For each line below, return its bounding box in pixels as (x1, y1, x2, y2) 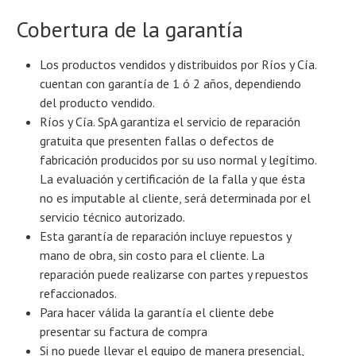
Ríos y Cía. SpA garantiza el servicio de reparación (40, 114, 300, 130)
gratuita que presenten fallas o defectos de (40, 133, 274, 149)
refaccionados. (40, 285, 117, 302)
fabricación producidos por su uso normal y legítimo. (40, 152, 316, 168)
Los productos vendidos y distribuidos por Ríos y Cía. (40, 56, 316, 73)
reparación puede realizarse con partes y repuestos (40, 266, 308, 283)
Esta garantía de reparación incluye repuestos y (40, 228, 291, 245)
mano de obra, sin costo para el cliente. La (40, 247, 265, 264)
